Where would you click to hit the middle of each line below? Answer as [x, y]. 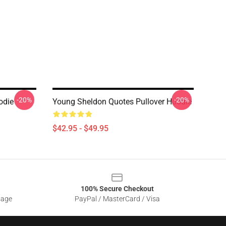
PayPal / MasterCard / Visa [117, 199]
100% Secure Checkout [117, 189]
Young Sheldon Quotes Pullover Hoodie [122, 102]
